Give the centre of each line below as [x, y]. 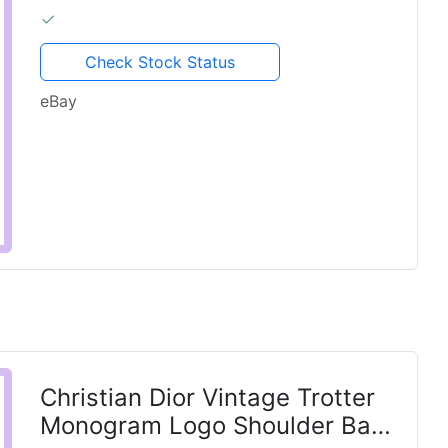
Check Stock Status [160, 61]
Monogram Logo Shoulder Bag [212, 425]
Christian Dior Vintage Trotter [207, 397]
